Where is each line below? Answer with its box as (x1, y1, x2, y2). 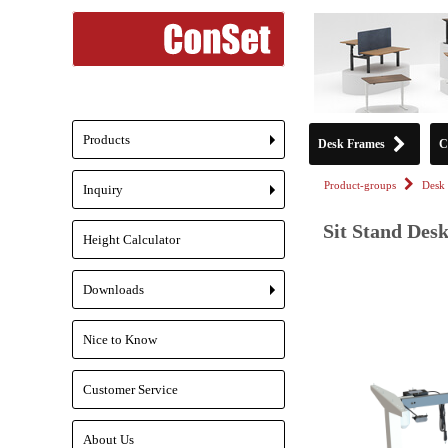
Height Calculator (83, 232, 180, 247)
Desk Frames (318, 137, 385, 151)
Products (83, 132, 130, 147)
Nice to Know (83, 332, 157, 347)
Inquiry (83, 182, 123, 197)
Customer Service (83, 382, 178, 397)
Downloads (83, 282, 144, 297)
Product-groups (324, 180, 396, 191)
